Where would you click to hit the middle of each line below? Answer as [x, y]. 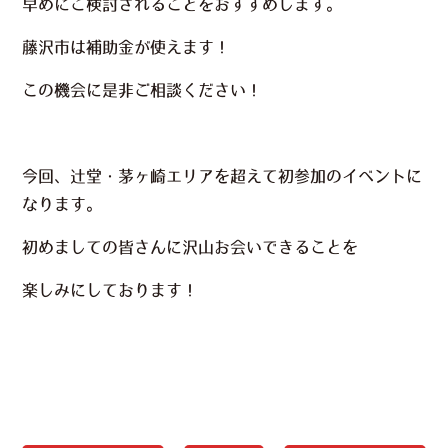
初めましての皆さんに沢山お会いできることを [190, 246]
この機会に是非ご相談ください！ [142, 89]
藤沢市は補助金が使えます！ [126, 46]
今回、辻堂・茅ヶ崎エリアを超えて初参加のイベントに [222, 175]
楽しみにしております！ [110, 289]
